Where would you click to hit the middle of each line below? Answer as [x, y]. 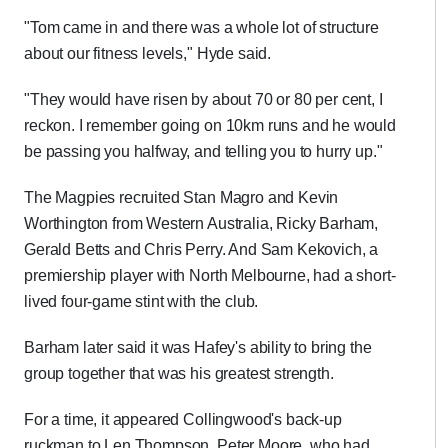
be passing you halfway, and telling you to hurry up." [203, 151]
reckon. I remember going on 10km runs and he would [210, 125]
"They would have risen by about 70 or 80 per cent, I [203, 99]
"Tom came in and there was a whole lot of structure [201, 27]
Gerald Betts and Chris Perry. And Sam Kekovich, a [201, 249]
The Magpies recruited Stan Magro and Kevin [181, 197]
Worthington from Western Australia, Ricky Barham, [201, 223]
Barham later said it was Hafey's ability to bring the [198, 347]
